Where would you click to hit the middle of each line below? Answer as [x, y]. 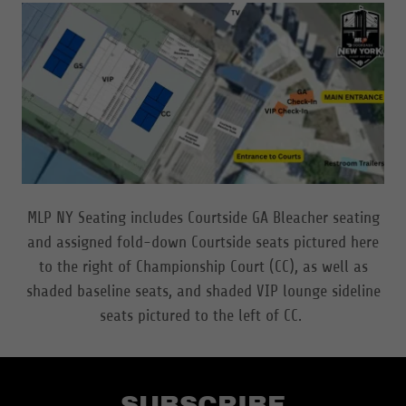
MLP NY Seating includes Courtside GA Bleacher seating [203, 218]
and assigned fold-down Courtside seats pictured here [203, 242]
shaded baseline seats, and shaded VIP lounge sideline [203, 291]
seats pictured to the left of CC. [203, 316]
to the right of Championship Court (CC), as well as [203, 267]
